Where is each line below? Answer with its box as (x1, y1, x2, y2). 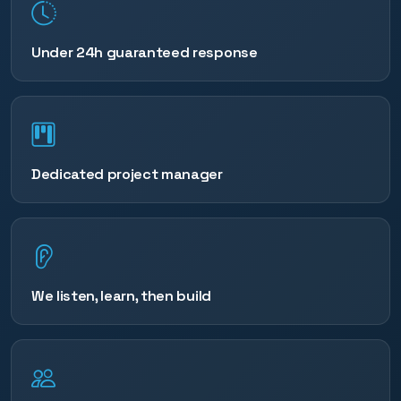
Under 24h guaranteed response (31, 42, 258, 62)
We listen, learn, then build (31, 286, 211, 306)
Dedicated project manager (31, 164, 223, 183)
